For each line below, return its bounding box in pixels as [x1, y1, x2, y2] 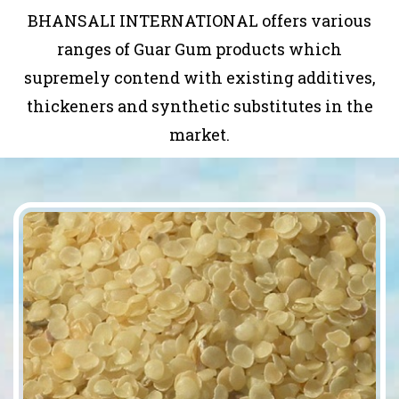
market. [169, 123, 230, 145]
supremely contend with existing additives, [23, 66, 376, 88]
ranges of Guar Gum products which [57, 37, 342, 60]
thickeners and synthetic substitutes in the [26, 94, 373, 117]
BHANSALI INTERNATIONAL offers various [28, 9, 371, 31]
